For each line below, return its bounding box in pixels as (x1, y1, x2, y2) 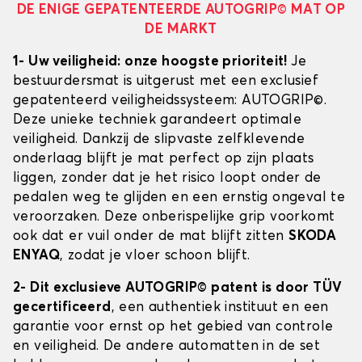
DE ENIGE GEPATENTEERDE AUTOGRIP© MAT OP (16, 3, 346, 18)
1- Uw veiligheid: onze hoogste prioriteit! (13, 55, 292, 69)
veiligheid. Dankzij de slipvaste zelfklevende (13, 133, 305, 147)
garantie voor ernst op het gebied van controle (13, 320, 334, 335)
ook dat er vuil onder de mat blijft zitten (13, 229, 289, 244)
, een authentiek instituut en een (111, 301, 329, 315)
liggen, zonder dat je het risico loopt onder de (13, 171, 322, 186)
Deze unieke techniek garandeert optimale (13, 113, 301, 128)
